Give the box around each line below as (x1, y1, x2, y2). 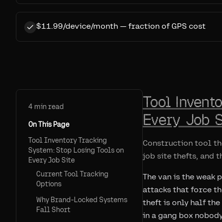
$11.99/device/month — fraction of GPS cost (36, 21, 206, 31)
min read (33, 103, 64, 111)
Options (36, 180, 61, 188)
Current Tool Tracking (36, 170, 109, 178)
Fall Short (36, 206, 70, 214)
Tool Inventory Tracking (28, 136, 107, 144)
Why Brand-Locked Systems (36, 196, 127, 204)
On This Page (28, 120, 69, 128)
